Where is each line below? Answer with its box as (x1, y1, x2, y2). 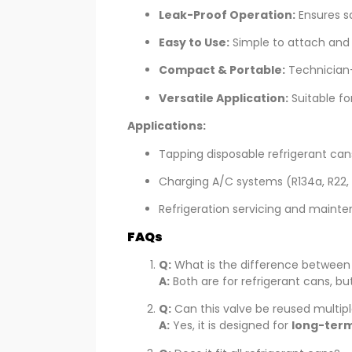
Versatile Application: (159, 90, 288, 106)
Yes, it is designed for (170, 317, 291, 334)
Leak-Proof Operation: (159, 6, 295, 23)
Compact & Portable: (159, 62, 285, 79)
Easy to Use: (159, 35, 229, 51)
